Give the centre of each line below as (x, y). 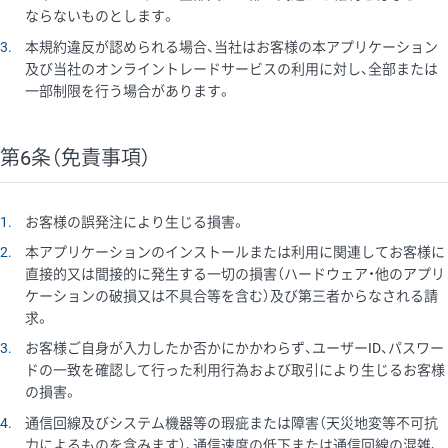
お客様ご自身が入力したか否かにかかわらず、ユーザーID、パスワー (235, 348)
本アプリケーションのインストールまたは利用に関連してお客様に (235, 252)
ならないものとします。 (101, 16)
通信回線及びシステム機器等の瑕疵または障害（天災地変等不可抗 (232, 422)
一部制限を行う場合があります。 (129, 90)
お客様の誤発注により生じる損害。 (136, 221)
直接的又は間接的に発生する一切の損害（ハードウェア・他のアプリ (235, 274)
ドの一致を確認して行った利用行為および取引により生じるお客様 (235, 370)
